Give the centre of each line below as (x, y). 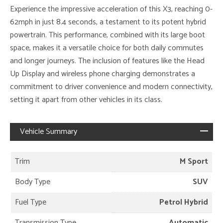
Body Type (33, 182)
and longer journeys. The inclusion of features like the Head (107, 61)
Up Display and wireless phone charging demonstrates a (103, 74)
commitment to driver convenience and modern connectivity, (111, 87)
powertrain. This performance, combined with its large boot (108, 35)
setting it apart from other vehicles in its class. (86, 100)
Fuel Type (31, 202)
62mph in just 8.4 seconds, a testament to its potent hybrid (108, 22)
